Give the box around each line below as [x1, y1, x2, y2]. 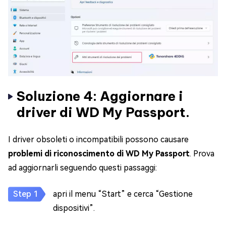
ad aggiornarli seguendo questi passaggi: [8, 163, 157, 173]
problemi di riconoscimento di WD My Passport [8, 149, 190, 159]
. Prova [190, 149, 214, 159]
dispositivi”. [53, 203, 95, 213]
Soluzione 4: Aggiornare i [17, 88, 183, 105]
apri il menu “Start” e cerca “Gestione [53, 189, 193, 199]
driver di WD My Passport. [17, 104, 190, 121]
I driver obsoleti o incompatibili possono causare [8, 135, 189, 145]
